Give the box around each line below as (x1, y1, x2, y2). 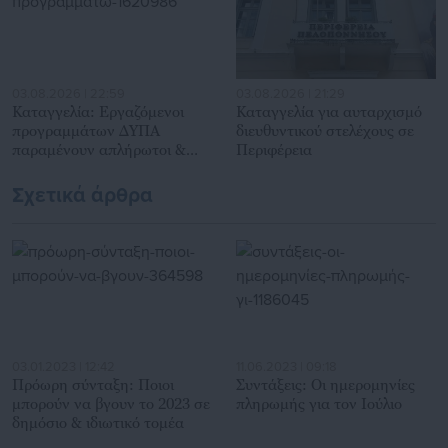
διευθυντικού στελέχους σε (236, 120, 414, 139)
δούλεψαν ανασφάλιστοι (12, 158, 175, 177)
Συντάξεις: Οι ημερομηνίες (236, 375, 415, 394)
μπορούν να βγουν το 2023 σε (12, 394, 210, 413)
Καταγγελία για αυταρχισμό (236, 101, 422, 120)
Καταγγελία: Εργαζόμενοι (12, 101, 184, 120)
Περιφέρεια (236, 139, 312, 158)
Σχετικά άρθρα (12, 182, 153, 208)
